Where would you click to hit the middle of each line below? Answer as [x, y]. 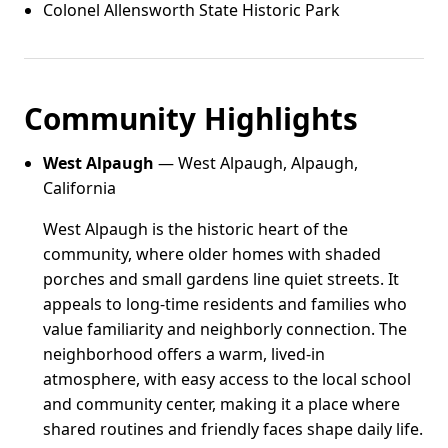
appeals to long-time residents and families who [225, 304]
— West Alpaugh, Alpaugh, [256, 163]
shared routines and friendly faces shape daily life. [233, 429]
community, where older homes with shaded [212, 254]
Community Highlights [191, 118]
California [80, 188]
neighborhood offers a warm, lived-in [184, 354]
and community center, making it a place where [222, 404]
